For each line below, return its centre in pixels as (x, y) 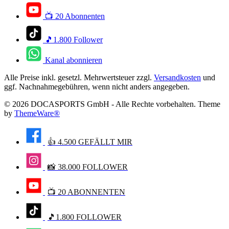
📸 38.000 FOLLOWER (88, 167)
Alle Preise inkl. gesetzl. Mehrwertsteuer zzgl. (79, 78)
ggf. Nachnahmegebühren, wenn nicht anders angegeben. (97, 87)
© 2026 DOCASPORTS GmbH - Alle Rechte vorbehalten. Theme (112, 104)
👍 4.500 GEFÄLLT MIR (90, 142)
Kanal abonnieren (74, 60)
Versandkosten (177, 78)
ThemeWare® (37, 113)
